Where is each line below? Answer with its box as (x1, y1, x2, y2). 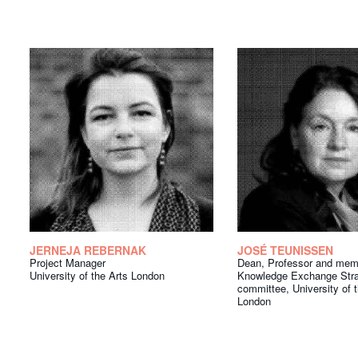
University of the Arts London (30, 268, 165, 284)
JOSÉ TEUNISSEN (237, 242, 333, 259)
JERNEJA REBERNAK (30, 242, 146, 259)
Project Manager (30, 255, 105, 271)
